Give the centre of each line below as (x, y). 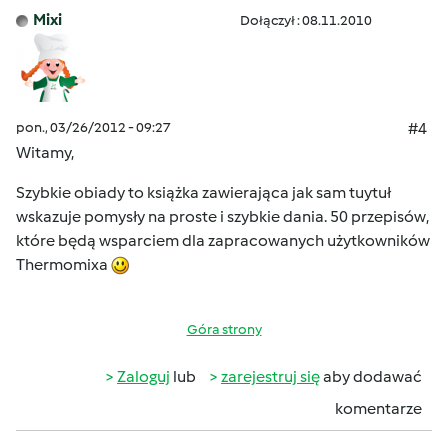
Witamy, (45, 152)
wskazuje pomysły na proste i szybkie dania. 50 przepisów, (222, 216)
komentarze (378, 408)
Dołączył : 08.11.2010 (306, 20)
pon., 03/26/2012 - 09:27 (93, 127)
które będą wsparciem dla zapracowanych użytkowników (223, 240)
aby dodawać (371, 376)
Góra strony (224, 329)
